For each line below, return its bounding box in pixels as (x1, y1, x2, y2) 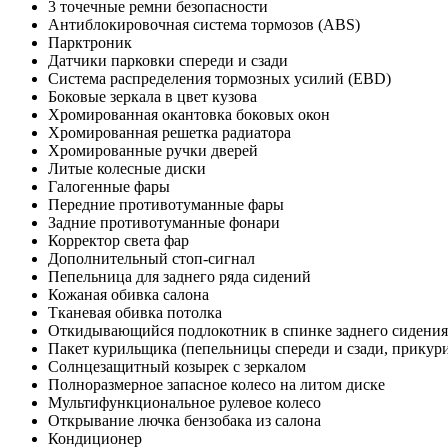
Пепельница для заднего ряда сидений (48, 268, 311, 286)
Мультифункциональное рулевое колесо (48, 394, 321, 412)
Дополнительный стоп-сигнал (48, 250, 255, 268)
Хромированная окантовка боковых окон (48, 106, 330, 124)
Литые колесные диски (48, 160, 206, 178)
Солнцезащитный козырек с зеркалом (48, 358, 306, 376)
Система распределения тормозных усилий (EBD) (48, 70, 391, 88)
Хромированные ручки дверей (48, 142, 258, 160)
